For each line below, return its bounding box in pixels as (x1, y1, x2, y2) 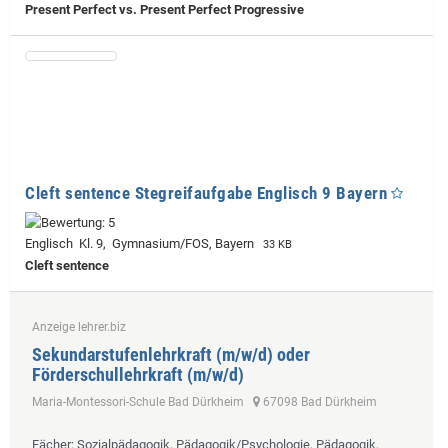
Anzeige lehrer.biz (32, 319, 126, 334)
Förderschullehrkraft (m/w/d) (32, 363, 244, 385)
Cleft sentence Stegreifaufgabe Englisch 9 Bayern (25, 182, 387, 203)
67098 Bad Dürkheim (260, 394, 377, 409)
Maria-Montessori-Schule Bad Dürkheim (32, 394, 253, 409)
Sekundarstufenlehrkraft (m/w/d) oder (32, 343, 310, 365)
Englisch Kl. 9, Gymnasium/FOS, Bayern (25, 235, 260, 251)
